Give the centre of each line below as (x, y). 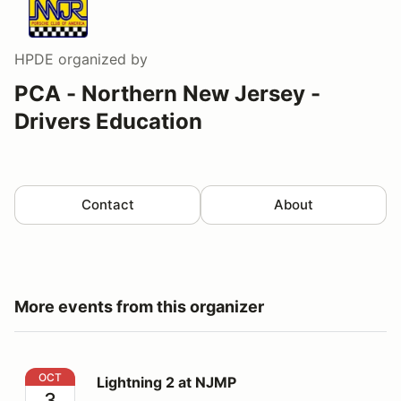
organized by (101, 59)
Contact (107, 204)
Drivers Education (108, 121)
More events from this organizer (139, 306)
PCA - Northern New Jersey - (167, 93)
